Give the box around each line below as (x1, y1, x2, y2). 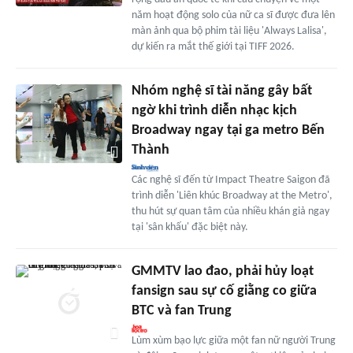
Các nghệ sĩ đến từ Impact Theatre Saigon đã (131, 173, 330, 186)
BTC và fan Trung (131, 303, 232, 318)
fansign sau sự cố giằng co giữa (131, 283, 317, 299)
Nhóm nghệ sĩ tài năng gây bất (131, 83, 312, 98)
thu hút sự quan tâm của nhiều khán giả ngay (131, 205, 329, 217)
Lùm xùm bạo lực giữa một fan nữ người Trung (131, 334, 336, 347)
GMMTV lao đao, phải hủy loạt (131, 263, 314, 279)
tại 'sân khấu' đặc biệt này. (131, 221, 248, 233)
